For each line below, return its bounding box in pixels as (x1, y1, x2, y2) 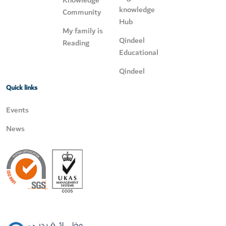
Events (6, 103, 29, 117)
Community (63, 6, 101, 19)
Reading (63, 36, 89, 50)
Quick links (6, 82, 37, 94)
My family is (63, 24, 103, 38)
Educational (119, 46, 158, 60)
